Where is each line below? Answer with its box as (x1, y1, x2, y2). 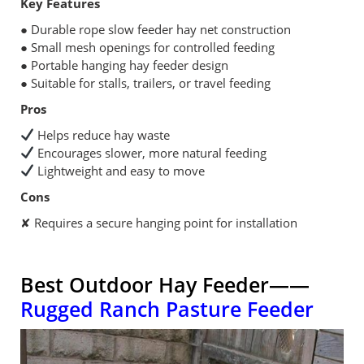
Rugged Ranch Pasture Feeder (20, 295, 314, 323)
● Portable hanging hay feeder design (20, 56, 228, 73)
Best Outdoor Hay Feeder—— (20, 271, 310, 299)
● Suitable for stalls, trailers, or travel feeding (20, 74, 271, 91)
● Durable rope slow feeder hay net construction (20, 20, 291, 37)
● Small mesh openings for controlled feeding (20, 38, 275, 55)
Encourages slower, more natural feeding (34, 144, 267, 161)
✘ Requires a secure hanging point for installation (20, 214, 297, 231)
